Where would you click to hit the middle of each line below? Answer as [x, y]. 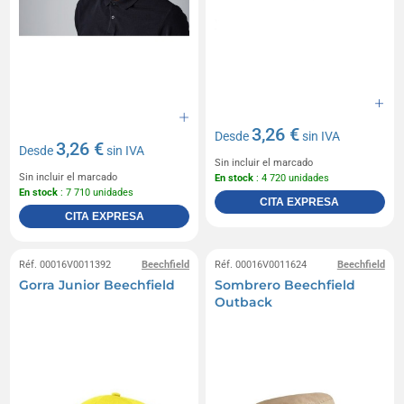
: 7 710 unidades [96, 192]
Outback [243, 302]
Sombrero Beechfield [285, 285]
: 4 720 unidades [291, 178]
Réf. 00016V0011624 [261, 264]
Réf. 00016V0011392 [65, 264]
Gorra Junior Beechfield [97, 285]
